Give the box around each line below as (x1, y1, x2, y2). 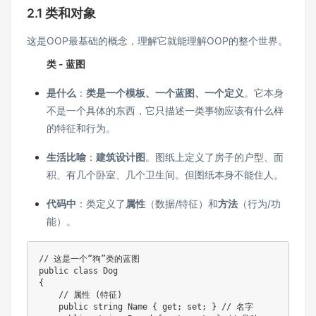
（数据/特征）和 (145, 197, 218, 209)
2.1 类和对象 (27, 5, 96, 20)
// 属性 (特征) (59, 289, 122, 300)
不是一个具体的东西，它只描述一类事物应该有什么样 (47, 104, 284, 116)
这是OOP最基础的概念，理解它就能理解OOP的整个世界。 (27, 34, 288, 47)
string (93, 301, 123, 312)
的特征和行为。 (47, 121, 116, 134)
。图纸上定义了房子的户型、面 (145, 150, 284, 163)
